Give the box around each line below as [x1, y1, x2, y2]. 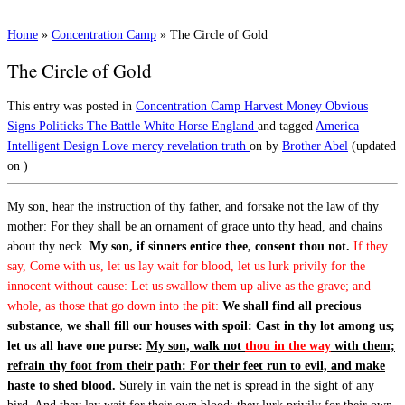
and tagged [258, 118, 316, 133]
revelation [167, 138, 221, 153]
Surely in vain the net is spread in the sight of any [116, 378, 374, 392]
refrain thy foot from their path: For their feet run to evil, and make [7, 358, 385, 372]
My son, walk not [146, 338, 245, 353]
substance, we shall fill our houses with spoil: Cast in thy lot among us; [7, 318, 395, 333]
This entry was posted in [7, 99, 136, 113]
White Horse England [144, 118, 258, 133]
